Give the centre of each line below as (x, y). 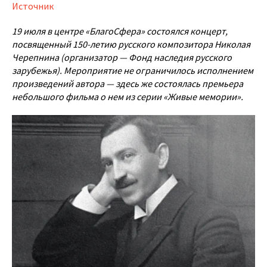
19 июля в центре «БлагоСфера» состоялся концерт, (120, 31)
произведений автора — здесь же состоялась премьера (128, 83)
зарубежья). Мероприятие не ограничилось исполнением (133, 70)
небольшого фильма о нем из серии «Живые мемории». (128, 97)
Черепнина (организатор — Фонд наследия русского (122, 57)
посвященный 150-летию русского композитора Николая (131, 44)
